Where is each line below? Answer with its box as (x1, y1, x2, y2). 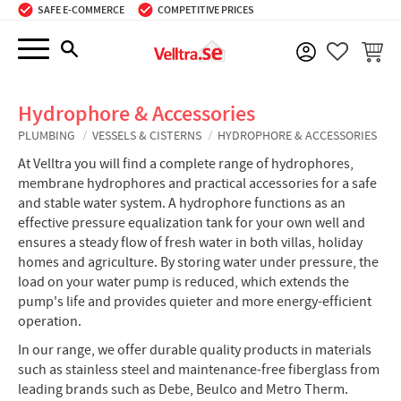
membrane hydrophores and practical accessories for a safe (18, 175, 377, 193)
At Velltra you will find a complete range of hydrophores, (18, 155, 354, 174)
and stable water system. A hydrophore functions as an (18, 194, 346, 213)
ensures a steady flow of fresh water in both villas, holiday (18, 234, 363, 252)
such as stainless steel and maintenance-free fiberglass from (18, 360, 380, 379)
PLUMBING (18, 126, 75, 144)
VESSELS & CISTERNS (91, 126, 201, 144)
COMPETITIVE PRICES (158, 3, 254, 17)
